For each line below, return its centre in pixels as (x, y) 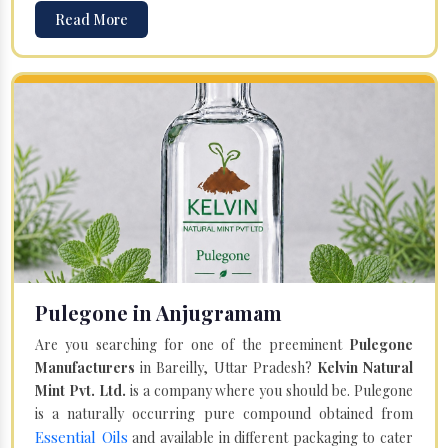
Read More (91, 19)
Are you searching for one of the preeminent (192, 344)
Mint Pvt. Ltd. (80, 390)
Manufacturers (85, 367)
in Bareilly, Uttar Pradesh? (226, 367)
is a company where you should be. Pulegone (269, 390)
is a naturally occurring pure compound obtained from (224, 413)
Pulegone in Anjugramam (158, 312)
